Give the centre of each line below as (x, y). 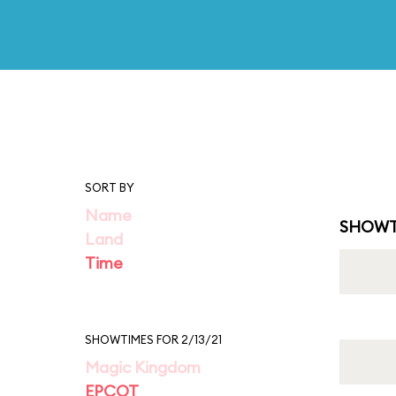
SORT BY (110, 187)
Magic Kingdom (143, 367)
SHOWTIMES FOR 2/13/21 (153, 339)
